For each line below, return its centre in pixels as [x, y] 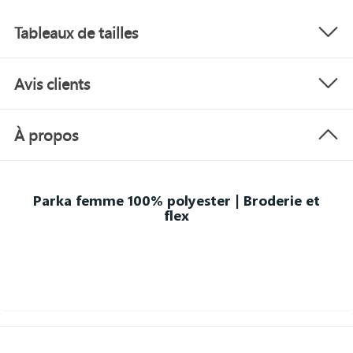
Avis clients [52, 84]
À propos [46, 135]
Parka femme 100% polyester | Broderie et [176, 201]
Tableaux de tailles [76, 33]
